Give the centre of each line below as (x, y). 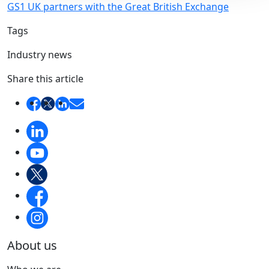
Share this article (45, 79)
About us (32, 245)
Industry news (40, 55)
